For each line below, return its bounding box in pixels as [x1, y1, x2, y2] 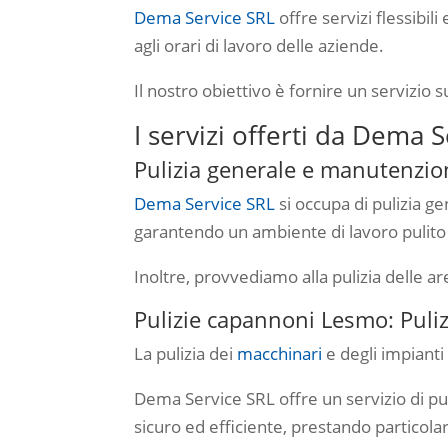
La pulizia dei [134, 341, 238, 365]
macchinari [237, 341, 323, 365]
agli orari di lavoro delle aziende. [134, 33, 385, 57]
